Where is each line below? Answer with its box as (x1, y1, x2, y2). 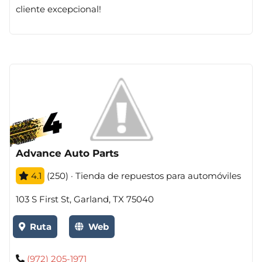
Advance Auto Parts (16, 147, 119, 159)
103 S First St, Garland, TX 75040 (16, 194, 154, 205)
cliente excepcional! (16, 4, 101, 15)
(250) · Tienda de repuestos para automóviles (44, 170, 241, 181)
